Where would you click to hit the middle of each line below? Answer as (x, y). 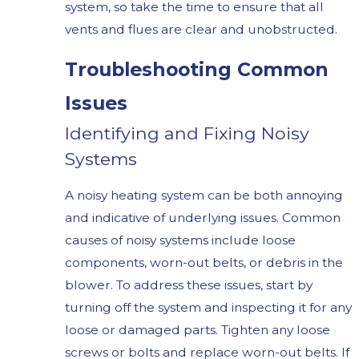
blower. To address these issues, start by (188, 284)
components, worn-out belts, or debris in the (204, 262)
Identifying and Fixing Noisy (187, 133)
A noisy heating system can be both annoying (204, 195)
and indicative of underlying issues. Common (202, 217)
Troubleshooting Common (196, 70)
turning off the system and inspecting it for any (208, 307)
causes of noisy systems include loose (180, 240)
